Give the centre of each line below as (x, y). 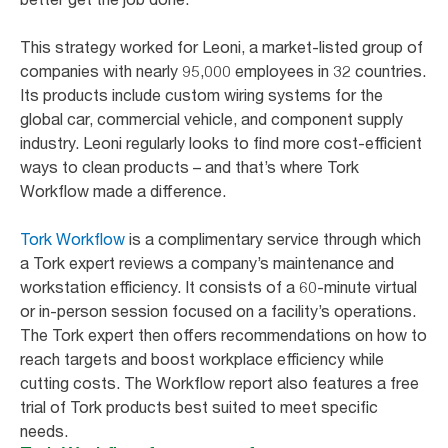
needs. (44, 430)
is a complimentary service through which (273, 238)
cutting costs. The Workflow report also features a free (219, 382)
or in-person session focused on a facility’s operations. (218, 310)
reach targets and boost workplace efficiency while (202, 358)
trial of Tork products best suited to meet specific (199, 406)
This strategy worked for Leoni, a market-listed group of (221, 46)
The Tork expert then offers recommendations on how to (223, 334)
